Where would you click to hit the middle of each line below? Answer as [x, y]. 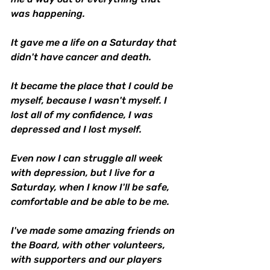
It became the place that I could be [93, 86]
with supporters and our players [88, 260]
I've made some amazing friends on [94, 231]
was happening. [48, 14]
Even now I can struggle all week [88, 159]
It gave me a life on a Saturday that [95, 43]
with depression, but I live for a [84, 173]
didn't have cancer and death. [81, 57]
